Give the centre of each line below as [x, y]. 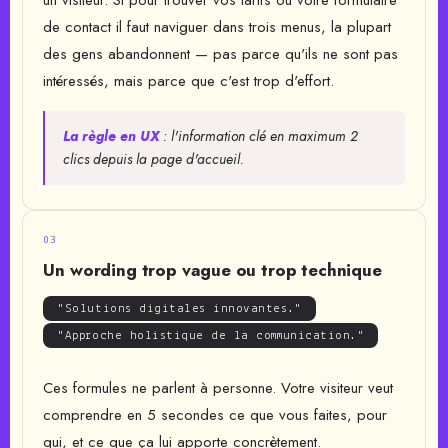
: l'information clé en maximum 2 [259, 136]
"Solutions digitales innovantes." [179, 308]
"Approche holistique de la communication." [211, 335]
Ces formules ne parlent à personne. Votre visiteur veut [218, 388]
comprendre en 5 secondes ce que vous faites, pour [215, 415]
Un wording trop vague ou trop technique [212, 270]
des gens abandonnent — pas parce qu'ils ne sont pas [221, 54]
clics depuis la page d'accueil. [154, 159]
